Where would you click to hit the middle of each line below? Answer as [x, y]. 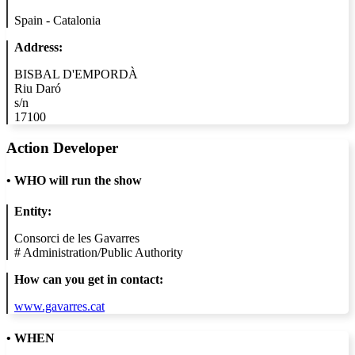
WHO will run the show [76, 181]
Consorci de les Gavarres [77, 239]
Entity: [33, 212]
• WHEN [31, 338]
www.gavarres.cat [59, 307]
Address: [38, 48]
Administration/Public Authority [103, 253]
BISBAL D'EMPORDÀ [76, 74]
